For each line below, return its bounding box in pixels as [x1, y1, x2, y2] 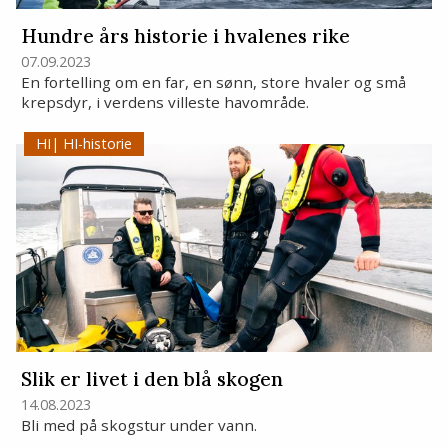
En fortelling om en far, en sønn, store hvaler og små [20, 71, 406, 92]
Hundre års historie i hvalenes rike [20, 23, 350, 48]
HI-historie [59, 134, 132, 154]
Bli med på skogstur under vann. [20, 415, 261, 436]
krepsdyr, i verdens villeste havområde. [20, 91, 313, 112]
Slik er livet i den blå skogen [20, 366, 283, 391]
